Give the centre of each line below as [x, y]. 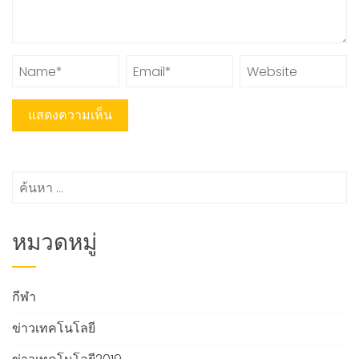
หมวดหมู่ [54, 244]
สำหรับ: [33, 205]
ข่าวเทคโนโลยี [54, 328]
